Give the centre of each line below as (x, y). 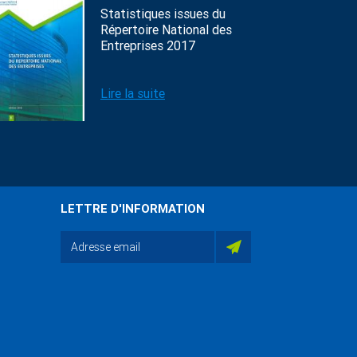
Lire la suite (133, 94)
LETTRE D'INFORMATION (133, 209)
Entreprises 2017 (148, 46)
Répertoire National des (166, 30)
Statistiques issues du (163, 14)
